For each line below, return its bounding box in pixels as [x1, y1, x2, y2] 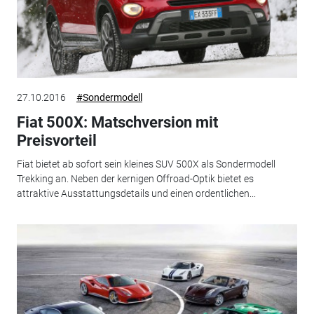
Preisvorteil [16, 131, 97, 149]
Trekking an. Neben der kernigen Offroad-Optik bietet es [16, 173, 254, 184]
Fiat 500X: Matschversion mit [16, 113, 218, 131]
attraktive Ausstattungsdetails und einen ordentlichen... [16, 188, 256, 199]
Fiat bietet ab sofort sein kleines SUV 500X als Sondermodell [16, 158, 275, 170]
